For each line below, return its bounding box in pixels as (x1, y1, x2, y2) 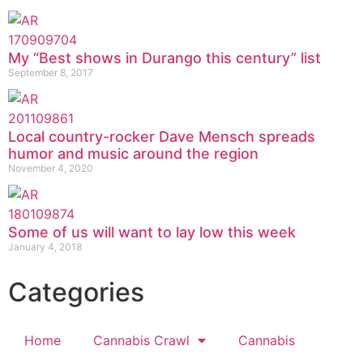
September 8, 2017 (8, 66, 93, 79)
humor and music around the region (8, 144, 258, 162)
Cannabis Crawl (93, 331, 190, 348)
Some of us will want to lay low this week (8, 223, 296, 241)
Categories (8, 275, 144, 308)
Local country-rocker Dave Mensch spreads (8, 127, 315, 145)
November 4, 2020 (8, 161, 93, 174)
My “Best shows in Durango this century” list (8, 49, 321, 66)
